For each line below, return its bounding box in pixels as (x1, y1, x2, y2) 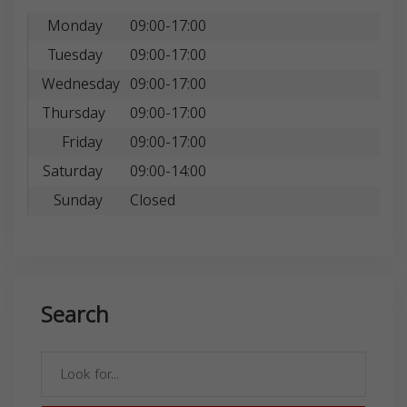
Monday (46, 11, 103, 40)
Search (41, 293, 109, 336)
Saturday (42, 156, 103, 185)
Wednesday (42, 69, 120, 98)
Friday (61, 127, 103, 156)
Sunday (53, 185, 103, 214)
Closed (129, 185, 175, 214)
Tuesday (46, 40, 103, 69)
